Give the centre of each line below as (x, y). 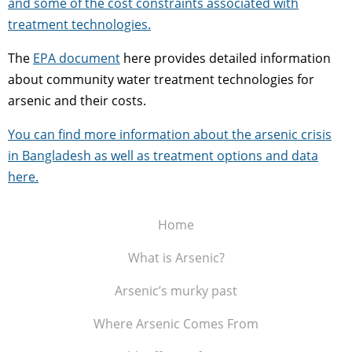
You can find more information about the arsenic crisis (170, 134)
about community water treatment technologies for (161, 79)
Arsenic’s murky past (176, 290)
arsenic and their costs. (77, 100)
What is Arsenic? (176, 257)
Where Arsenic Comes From (176, 323)
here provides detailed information (225, 58)
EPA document (77, 58)
